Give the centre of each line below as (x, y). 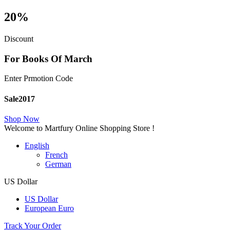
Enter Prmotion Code (39, 79)
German (58, 164)
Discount (19, 39)
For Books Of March (48, 59)
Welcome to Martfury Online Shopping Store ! (79, 128)
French (56, 155)
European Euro (49, 208)
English (37, 145)
